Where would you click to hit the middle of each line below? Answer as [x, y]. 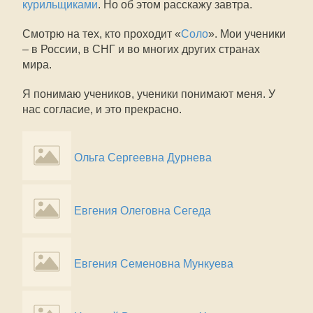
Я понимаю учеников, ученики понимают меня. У [149, 94]
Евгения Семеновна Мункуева [154, 264]
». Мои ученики [247, 34]
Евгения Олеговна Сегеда [143, 211]
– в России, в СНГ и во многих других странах [141, 49]
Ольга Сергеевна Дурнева [143, 158]
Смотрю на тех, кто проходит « [102, 34]
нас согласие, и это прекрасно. [102, 109]
